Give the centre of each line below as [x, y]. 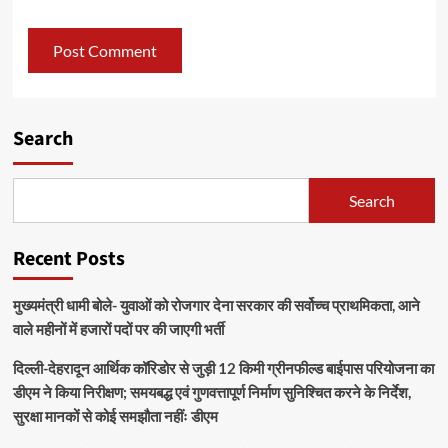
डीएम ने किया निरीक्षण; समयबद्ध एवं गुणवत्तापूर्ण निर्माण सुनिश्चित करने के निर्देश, [211, 392]
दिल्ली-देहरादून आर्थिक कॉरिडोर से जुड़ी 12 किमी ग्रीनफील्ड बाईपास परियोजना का [223, 368]
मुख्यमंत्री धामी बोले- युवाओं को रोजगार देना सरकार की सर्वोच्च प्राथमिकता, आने [216, 305]
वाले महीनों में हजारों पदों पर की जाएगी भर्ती [118, 329]
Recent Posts [68, 259]
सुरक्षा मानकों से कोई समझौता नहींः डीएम [115, 416]
